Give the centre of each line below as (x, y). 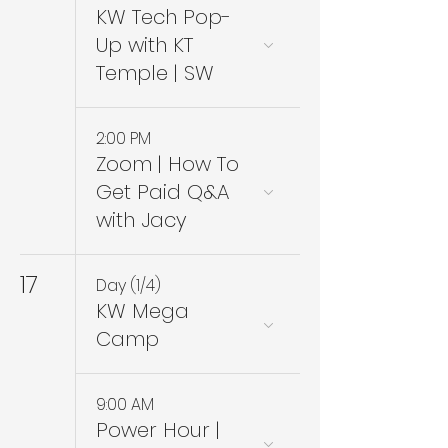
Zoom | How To (167, 164)
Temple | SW (155, 73)
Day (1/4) (128, 285)
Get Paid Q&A (162, 192)
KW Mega (142, 311)
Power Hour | (158, 430)
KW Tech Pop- (163, 17)
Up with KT (144, 45)
